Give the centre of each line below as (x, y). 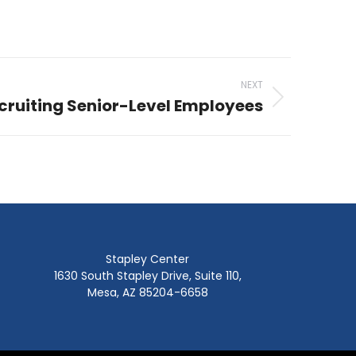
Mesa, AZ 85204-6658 (147, 292)
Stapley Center (148, 259)
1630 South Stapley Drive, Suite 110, (147, 276)
